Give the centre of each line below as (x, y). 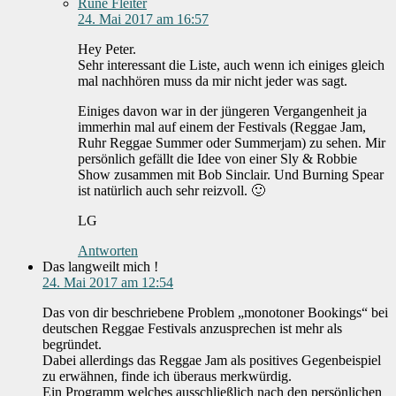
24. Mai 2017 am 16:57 (143, 19)
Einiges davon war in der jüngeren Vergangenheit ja (222, 111)
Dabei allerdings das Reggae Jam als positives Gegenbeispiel (212, 361)
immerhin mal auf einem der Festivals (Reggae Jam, (222, 127)
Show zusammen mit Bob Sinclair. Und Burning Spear (231, 175)
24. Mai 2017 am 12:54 (108, 283)
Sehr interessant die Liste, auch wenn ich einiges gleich (231, 65)
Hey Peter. (107, 49)
